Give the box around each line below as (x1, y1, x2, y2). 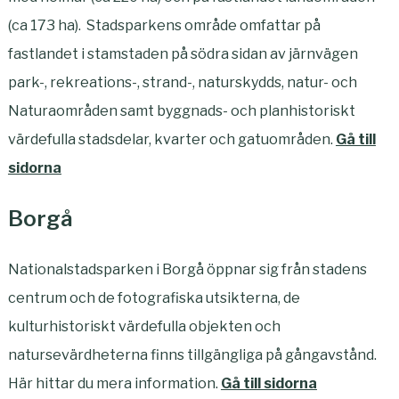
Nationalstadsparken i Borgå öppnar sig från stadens (7, 261, 367, 278)
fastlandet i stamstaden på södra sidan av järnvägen (7, 45, 358, 62)
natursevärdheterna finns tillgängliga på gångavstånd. (7, 346, 377, 363)
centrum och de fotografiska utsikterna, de (7, 289, 300, 306)
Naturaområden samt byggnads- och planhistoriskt (7, 102, 355, 119)
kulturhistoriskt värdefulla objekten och (7, 318, 281, 335)
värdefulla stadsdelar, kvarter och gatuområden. (7, 131, 336, 148)
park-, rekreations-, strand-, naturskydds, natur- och (7, 74, 357, 91)
